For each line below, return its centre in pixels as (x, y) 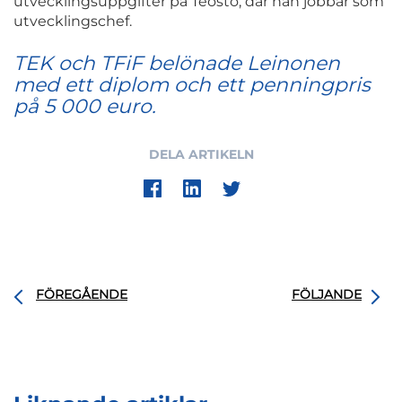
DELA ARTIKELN (201, 155)
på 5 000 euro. (85, 107)
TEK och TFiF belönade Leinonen (177, 64)
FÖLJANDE (327, 295)
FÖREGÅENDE (82, 295)
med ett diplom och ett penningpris (192, 85)
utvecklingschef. (73, 22)
